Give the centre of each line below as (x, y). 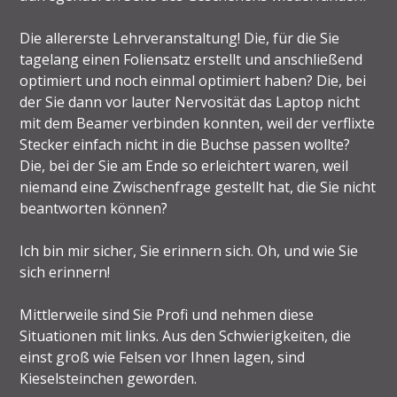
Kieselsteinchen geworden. (109, 379)
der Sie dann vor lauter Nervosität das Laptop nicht (190, 102)
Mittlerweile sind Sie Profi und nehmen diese (167, 315)
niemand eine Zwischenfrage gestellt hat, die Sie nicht (198, 187)
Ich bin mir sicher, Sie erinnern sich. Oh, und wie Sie (189, 251)
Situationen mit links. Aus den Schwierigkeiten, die (186, 336)
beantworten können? (94, 209)
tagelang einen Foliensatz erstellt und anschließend (191, 60)
